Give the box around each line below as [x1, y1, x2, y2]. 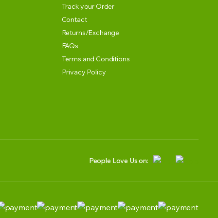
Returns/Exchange [61, 28, 120, 37]
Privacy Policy [61, 68, 106, 76]
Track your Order [61, 2, 115, 11]
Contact [61, 15, 87, 24]
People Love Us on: [89, 156, 148, 165]
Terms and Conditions [61, 54, 130, 63]
